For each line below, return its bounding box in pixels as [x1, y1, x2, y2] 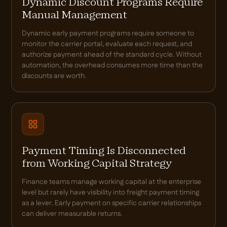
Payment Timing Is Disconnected [22, 146, 186, 156]
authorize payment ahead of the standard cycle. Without [22, 49, 202, 60]
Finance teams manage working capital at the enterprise [22, 176, 202, 187]
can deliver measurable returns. [22, 208, 123, 219]
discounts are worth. [22, 70, 87, 81]
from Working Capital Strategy [22, 159, 172, 169]
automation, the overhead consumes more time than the [22, 60, 203, 70]
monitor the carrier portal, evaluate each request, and [22, 39, 193, 49]
